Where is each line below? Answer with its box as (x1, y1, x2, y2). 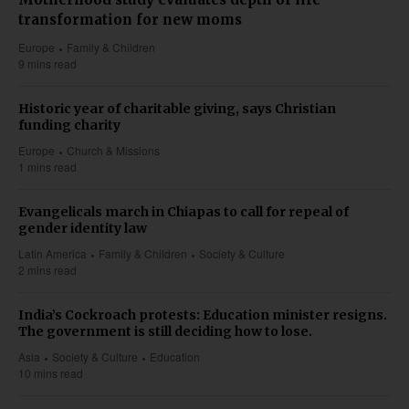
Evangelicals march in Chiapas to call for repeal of (18, 204, 349, 221)
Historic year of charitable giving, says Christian (18, 100, 336, 118)
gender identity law (18, 220, 147, 237)
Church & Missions (67, 142, 161, 159)
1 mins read (18, 159, 77, 175)
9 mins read (18, 56, 77, 72)
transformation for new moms (18, 11, 242, 29)
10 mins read (18, 365, 83, 382)
